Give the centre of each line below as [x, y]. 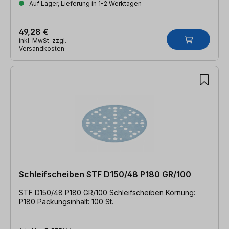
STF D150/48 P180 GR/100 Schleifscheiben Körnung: [92, 192]
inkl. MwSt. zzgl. [43, 40]
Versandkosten [42, 48]
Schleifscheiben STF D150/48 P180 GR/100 [105, 174]
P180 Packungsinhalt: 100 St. [66, 201]
